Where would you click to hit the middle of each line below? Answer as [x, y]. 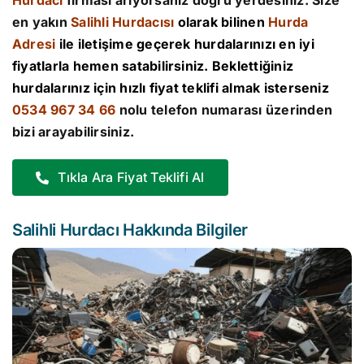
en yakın [42, 22]
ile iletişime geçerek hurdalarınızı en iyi [185, 44]
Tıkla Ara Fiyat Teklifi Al [131, 178]
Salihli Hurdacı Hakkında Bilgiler [130, 230]
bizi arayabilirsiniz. [74, 132]
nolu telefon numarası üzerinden [224, 110]
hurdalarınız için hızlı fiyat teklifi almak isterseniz [171, 88]
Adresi [34, 44]
